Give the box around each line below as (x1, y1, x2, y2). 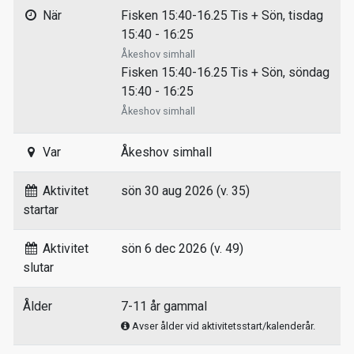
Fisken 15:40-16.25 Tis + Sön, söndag (121, 64, 330, 80)
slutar (23, 259, 54, 275)
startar (23, 201, 58, 217)
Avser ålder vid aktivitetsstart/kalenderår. (130, 319, 315, 332)
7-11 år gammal (121, 298, 207, 314)
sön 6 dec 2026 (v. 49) (121, 240, 243, 256)
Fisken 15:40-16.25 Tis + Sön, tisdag (121, 7, 323, 23)
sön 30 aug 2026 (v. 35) (121, 183, 250, 198)
